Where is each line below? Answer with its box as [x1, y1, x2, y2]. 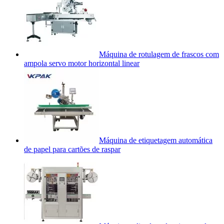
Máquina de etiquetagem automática [99, 135, 212, 144]
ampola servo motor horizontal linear [24, 58, 139, 67]
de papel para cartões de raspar [24, 144, 120, 153]
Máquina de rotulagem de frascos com [99, 49, 219, 58]
